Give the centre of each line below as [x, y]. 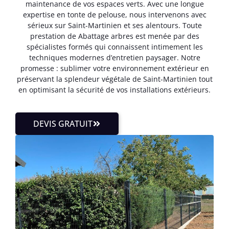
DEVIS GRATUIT [63, 124]
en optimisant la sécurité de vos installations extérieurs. [114, 89]
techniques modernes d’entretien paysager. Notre [114, 57]
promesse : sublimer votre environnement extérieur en [114, 68]
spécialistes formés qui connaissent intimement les [114, 47]
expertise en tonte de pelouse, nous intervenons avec [114, 14]
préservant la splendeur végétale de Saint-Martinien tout [114, 79]
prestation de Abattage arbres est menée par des [114, 36]
